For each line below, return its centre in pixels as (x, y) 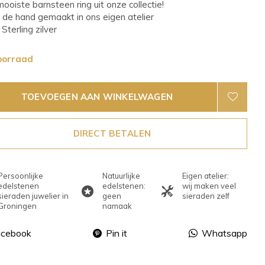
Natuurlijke (122, 176)
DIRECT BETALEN (112, 133)
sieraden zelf (206, 196)
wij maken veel (209, 186)
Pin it (117, 233)
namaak (117, 206)
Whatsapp (224, 233)
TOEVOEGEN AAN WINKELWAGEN (97, 97)
